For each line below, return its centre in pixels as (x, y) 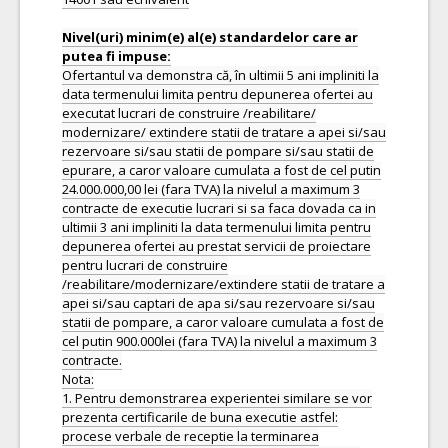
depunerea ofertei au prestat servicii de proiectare (216, 246)
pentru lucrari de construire (145, 265)
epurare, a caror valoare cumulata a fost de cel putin (221, 170)
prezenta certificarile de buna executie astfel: (200, 417)
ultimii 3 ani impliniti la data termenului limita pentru (216, 227)
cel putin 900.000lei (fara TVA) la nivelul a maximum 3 (219, 341)
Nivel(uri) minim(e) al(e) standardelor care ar (210, 37)
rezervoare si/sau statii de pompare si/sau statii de (218, 151)
